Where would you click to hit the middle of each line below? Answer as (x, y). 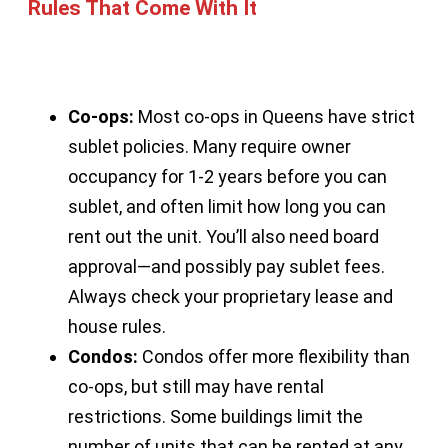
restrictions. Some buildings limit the (215, 417)
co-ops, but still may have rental (196, 387)
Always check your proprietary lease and (230, 297)
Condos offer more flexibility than (274, 357)
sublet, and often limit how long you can (227, 207)
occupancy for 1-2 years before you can (227, 177)
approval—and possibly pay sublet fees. (226, 267)
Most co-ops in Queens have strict (274, 117)
